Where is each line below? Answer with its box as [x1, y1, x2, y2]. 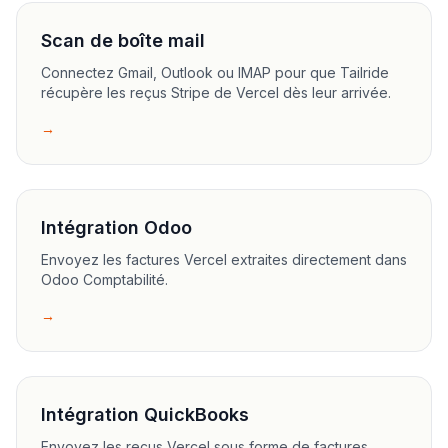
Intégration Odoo [41, 217, 192, 238]
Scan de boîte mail [41, 30, 205, 51]
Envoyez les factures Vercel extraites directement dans [41, 251, 407, 268]
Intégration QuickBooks [41, 404, 249, 425]
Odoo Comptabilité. [41, 271, 168, 288]
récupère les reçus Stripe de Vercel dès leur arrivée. [41, 84, 391, 101]
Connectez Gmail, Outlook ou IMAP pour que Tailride [41, 64, 389, 81]
